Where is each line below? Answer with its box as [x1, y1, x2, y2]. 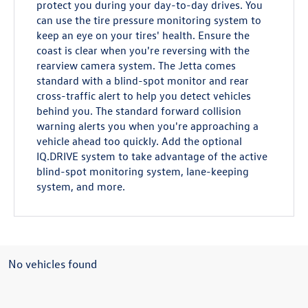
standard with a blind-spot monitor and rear [36, 74, 250, 87]
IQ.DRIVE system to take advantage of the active [36, 149, 268, 163]
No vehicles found [8, 256, 97, 271]
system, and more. [36, 179, 126, 193]
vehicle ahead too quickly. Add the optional [36, 134, 243, 148]
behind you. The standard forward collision [36, 104, 242, 118]
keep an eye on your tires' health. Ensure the [36, 28, 250, 42]
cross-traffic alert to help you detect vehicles [36, 89, 252, 102]
